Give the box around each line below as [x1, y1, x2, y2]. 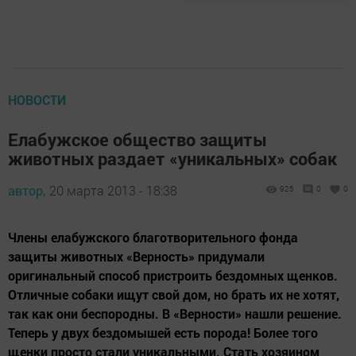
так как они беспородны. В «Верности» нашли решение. [8, 305, 342, 323]
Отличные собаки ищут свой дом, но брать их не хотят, [8, 286, 339, 304]
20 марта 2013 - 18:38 [49, 182, 177, 199]
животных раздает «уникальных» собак [8, 147, 337, 171]
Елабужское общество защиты [8, 128, 267, 152]
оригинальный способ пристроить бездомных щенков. [8, 267, 338, 284]
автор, [8, 182, 45, 199]
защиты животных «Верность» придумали [8, 248, 265, 265]
